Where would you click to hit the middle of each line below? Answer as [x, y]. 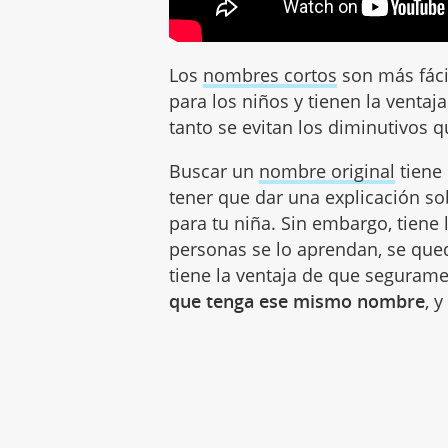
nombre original [327, 171]
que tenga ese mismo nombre [297, 301]
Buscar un [214, 171]
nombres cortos [270, 75]
